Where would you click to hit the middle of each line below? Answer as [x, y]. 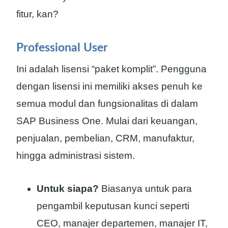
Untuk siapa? [68, 188]
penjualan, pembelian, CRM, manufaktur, [105, 138]
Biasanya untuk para [145, 188]
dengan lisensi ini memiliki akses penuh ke [109, 87]
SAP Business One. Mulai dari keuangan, [107, 121]
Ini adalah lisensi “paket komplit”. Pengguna [111, 69]
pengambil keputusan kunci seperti [113, 206]
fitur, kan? [37, 14]
